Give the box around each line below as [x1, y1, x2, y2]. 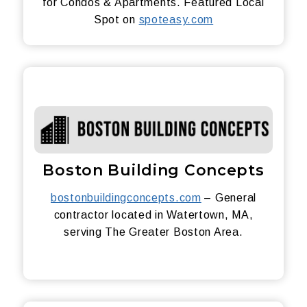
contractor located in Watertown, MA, [53, 208, 254, 221]
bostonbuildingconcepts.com [51, 191, 201, 204]
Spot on [93, 13, 139, 25]
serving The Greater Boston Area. [64, 225, 243, 238]
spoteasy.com [138, 13, 214, 25]
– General [201, 191, 256, 204]
